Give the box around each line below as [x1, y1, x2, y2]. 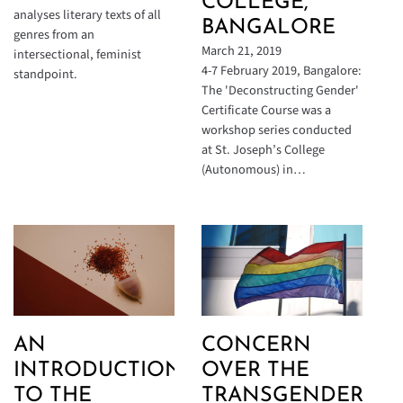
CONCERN [201, 336, 311, 357]
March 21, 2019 [201, 41, 282, 61]
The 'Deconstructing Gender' [201, 81, 359, 101]
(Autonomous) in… [201, 160, 306, 180]
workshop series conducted [201, 121, 352, 140]
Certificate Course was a [201, 101, 331, 121]
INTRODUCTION [13, 361, 183, 382]
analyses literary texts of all [13, 5, 161, 25]
